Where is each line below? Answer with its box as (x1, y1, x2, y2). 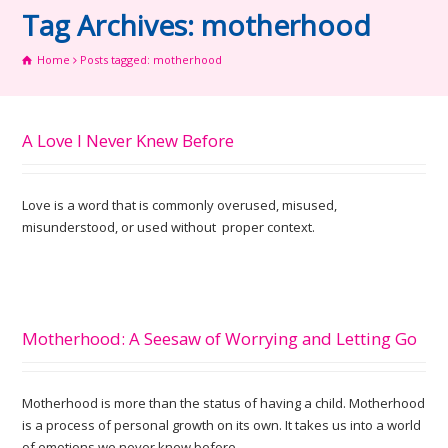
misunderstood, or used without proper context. (22, 218, 316, 236)
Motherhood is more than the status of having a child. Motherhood (22, 394, 426, 412)
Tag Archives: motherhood (22, 6, 372, 44)
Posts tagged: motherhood (80, 52, 223, 67)
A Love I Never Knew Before (22, 129, 235, 152)
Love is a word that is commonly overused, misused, (22, 196, 338, 214)
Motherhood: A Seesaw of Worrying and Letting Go (22, 327, 418, 350)
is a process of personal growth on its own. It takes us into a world (22, 416, 422, 434)
